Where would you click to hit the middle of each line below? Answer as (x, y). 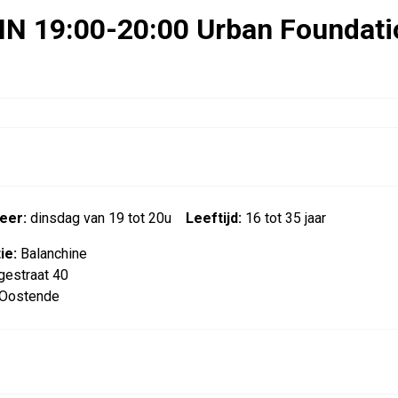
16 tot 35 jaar (284, 218)
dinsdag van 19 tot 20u (99, 218)
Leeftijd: (214, 218)
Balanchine (52, 254)
